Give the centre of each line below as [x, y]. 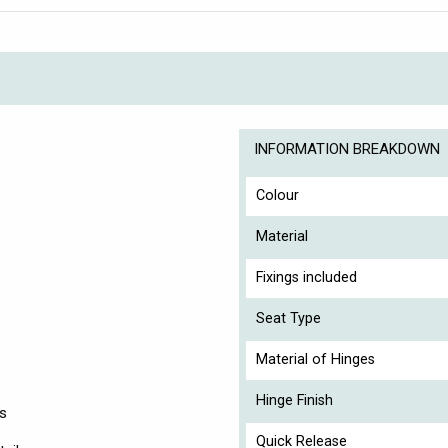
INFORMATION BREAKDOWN [347, 148]
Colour [277, 195]
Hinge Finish [294, 400]
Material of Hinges [315, 359]
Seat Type [288, 318]
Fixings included [306, 277]
